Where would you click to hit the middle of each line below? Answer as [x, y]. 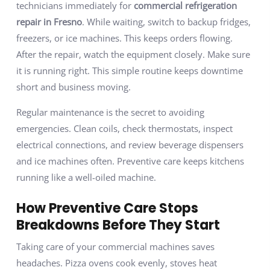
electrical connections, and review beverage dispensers [130, 144]
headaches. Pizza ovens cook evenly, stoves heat [116, 262]
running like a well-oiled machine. [86, 177]
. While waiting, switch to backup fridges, [166, 22]
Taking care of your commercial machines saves [115, 246]
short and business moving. [73, 87]
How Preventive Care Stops [107, 208]
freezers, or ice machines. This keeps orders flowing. [124, 38]
